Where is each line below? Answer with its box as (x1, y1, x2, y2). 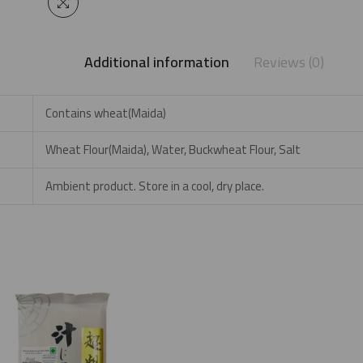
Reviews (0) (254, 49, 324, 75)
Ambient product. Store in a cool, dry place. (45, 174, 264, 198)
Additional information (84, 49, 229, 75)
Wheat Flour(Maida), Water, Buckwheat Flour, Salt (45, 138, 301, 161)
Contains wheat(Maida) (45, 101, 166, 125)
